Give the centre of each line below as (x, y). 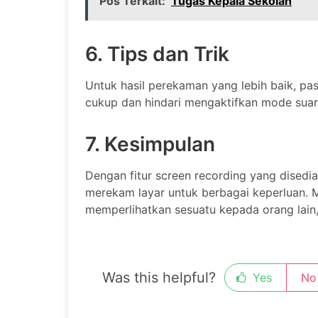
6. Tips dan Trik (157, 54)
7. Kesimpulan (150, 144)
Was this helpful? (159, 277)
